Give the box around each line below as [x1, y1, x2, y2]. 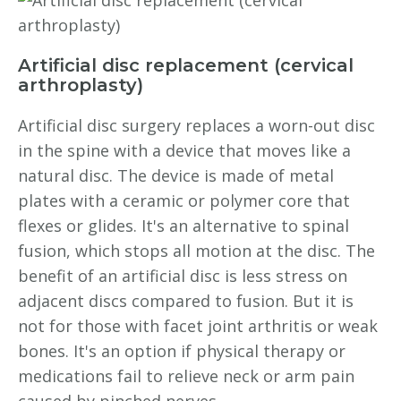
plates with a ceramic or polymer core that [18, 190, 350, 211]
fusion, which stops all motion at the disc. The [18, 240, 375, 261]
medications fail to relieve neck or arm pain [18, 365, 354, 387]
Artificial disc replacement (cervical [18, 55, 354, 76]
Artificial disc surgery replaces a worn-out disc [18, 115, 375, 136]
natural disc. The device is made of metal [18, 165, 334, 186]
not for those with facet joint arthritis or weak [18, 315, 378, 337]
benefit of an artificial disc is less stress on [18, 265, 347, 286]
